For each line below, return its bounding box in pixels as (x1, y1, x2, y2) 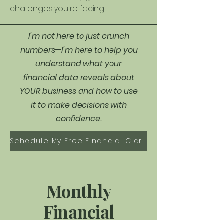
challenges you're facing (10, 3, 105, 14)
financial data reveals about (23, 72, 134, 83)
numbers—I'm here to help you (20, 44, 137, 55)
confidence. (55, 113, 102, 124)
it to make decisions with (30, 99, 127, 110)
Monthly (46, 179, 111, 202)
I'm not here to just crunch (28, 30, 129, 42)
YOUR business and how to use (20, 85, 137, 97)
